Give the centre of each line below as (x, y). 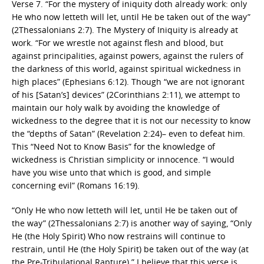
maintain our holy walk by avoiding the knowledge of (116, 108)
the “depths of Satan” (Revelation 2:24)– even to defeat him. (128, 133)
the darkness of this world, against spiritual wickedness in (126, 69)
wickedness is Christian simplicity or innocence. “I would (123, 159)
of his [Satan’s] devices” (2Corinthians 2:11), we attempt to (126, 95)
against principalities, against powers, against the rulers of (128, 56)
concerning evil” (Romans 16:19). (76, 185)
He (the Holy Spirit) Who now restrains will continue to (118, 236)
